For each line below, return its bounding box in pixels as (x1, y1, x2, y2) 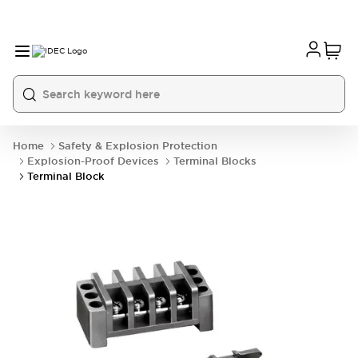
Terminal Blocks (173, 154, 257, 168)
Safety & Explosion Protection (58, 139, 217, 153)
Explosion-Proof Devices (27, 154, 159, 168)
